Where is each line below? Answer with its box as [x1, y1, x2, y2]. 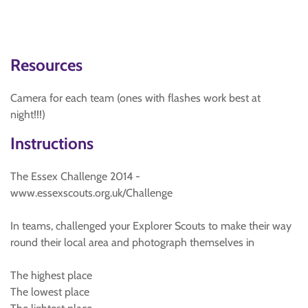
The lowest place [10, 285, 89, 298]
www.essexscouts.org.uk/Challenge [10, 186, 173, 199]
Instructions [10, 133, 93, 153]
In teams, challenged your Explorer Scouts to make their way [10, 219, 291, 232]
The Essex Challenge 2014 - [10, 170, 140, 183]
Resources [10, 55, 82, 75]
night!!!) [10, 108, 45, 121]
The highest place [10, 269, 92, 282]
